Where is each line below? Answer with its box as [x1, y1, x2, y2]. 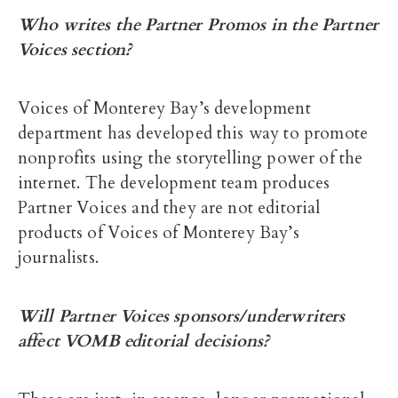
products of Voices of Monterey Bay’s [18, 221, 299, 244]
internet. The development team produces [18, 171, 330, 195]
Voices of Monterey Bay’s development [18, 97, 311, 120]
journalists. [18, 246, 99, 269]
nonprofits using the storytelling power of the [18, 147, 363, 170]
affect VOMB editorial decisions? [18, 330, 270, 353]
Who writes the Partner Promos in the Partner [18, 13, 379, 36]
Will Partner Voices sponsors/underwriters [18, 305, 346, 328]
